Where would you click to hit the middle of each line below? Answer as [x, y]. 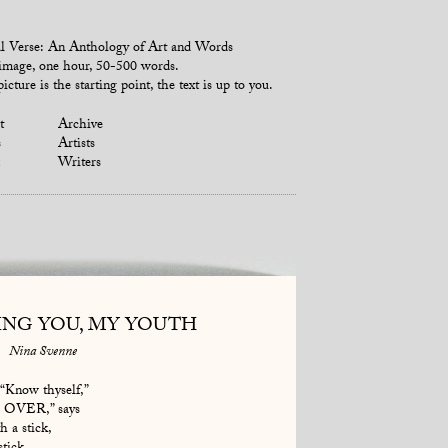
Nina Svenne [43, 353]
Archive [81, 126]
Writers [80, 164]
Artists [77, 145]
